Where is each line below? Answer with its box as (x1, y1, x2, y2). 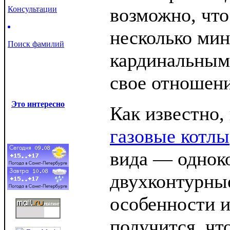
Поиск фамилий (8, 40, 64, 48)
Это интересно (11, 100, 65, 108)
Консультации (8, 5, 57, 13)
